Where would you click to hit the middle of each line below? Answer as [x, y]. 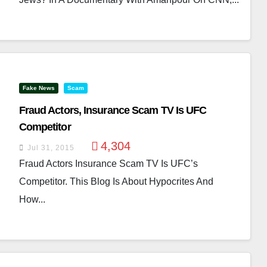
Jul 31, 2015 [51, 148]
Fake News [38, 88]
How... [32, 199]
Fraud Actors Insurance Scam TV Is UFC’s [108, 164]
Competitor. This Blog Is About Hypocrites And [116, 181]
